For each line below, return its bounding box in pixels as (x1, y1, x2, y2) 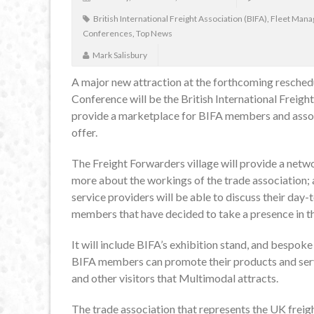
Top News (136, 28, 172, 39)
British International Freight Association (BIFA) (93, 13, 267, 25)
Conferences (83, 28, 132, 39)
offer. (71, 125, 97, 139)
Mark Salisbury (93, 50, 147, 61)
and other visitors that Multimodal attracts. (71, 271, 278, 285)
